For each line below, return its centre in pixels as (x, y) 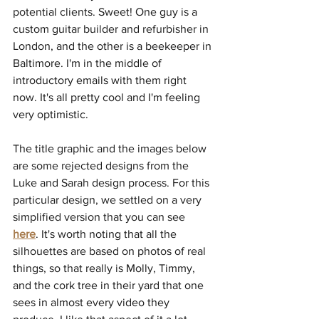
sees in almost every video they (93, 303)
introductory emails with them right (101, 80)
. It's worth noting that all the (108, 234)
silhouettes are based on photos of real (111, 251)
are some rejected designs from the (102, 166)
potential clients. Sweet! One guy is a (106, 12)
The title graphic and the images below (111, 149)
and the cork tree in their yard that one (110, 286)
